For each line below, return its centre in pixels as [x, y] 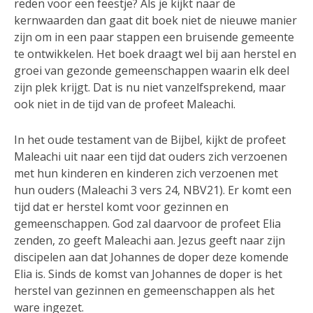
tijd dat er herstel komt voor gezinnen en [121, 207]
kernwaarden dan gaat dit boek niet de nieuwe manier [155, 21]
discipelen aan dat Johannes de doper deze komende [151, 257]
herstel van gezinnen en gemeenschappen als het [144, 291]
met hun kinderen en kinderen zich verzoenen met [146, 174]
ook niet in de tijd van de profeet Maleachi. [125, 104]
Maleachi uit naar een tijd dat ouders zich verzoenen [151, 157]
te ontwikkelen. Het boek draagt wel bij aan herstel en [155, 54]
